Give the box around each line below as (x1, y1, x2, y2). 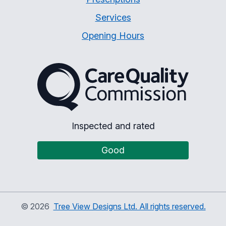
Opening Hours (82, 30, 144, 41)
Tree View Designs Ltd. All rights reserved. (53, 201, 206, 211)
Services (95, 12, 131, 23)
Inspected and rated (71, 120, 155, 131)
